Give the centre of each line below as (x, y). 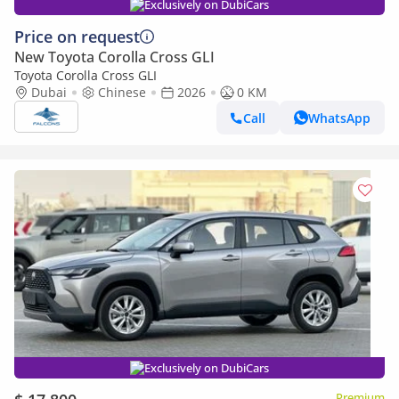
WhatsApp (339, 118)
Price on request (77, 37)
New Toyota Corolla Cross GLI (114, 57)
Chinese (122, 92)
